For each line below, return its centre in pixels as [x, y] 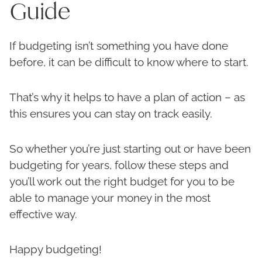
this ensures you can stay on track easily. [112, 114]
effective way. [45, 214]
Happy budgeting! [56, 249]
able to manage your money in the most [110, 198]
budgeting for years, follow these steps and [119, 165]
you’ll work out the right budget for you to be [122, 182]
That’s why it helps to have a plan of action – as [127, 97]
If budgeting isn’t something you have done [119, 46]
